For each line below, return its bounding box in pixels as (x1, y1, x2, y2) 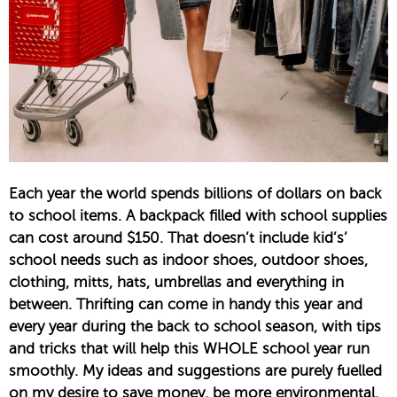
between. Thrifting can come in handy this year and (9, 296, 362, 314)
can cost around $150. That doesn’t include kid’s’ (9, 230, 347, 247)
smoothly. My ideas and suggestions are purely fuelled (9, 362, 382, 380)
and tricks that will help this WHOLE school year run (9, 340, 370, 358)
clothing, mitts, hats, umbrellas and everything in (9, 274, 344, 292)
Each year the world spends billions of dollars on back (9, 185, 382, 203)
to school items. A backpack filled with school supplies (9, 207, 387, 225)
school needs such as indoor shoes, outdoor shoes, (9, 252, 368, 269)
